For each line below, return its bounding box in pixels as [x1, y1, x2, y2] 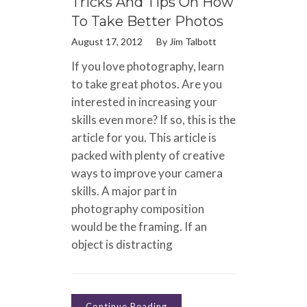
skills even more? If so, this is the [71, 112, 236, 127]
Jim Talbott [169, 35, 217, 47]
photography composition [71, 201, 204, 216]
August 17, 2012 [71, 35, 143, 47]
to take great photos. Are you [71, 76, 222, 91]
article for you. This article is [71, 130, 217, 145]
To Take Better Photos [71, 12, 223, 29]
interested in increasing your [71, 94, 217, 109]
